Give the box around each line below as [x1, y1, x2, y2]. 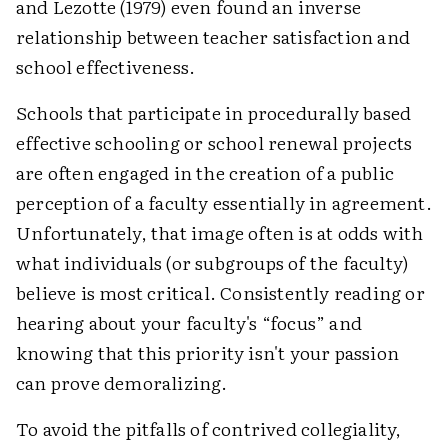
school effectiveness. [16, 53, 196, 80]
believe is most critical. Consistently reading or [16, 279, 425, 306]
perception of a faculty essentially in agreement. [16, 189, 432, 216]
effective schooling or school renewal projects [16, 129, 413, 156]
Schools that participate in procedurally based [16, 99, 412, 126]
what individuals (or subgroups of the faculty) [16, 249, 409, 276]
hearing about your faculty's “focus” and [16, 309, 363, 336]
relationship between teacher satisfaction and [16, 23, 411, 50]
